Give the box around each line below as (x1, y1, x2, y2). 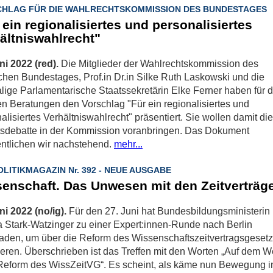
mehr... (114, 139, 143, 150)
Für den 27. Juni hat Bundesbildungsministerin (69, 206, 270, 217)
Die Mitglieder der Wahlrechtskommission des (61, 58, 258, 69)
